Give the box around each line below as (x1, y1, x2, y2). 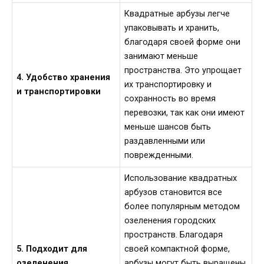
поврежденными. (124, 150, 194, 161)
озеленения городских (124, 216, 216, 226)
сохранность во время (124, 94, 216, 104)
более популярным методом (124, 202, 240, 212)
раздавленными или (124, 136, 206, 147)
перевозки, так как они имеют (124, 108, 245, 118)
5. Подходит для (16, 244, 88, 255)
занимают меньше (124, 51, 199, 62)
